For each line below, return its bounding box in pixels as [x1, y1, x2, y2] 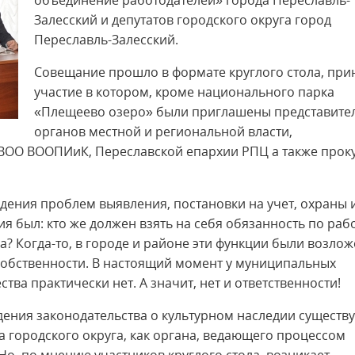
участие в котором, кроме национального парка [34, 83, 334, 101]
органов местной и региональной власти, [34, 123, 292, 140]
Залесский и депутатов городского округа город [34, 11, 331, 29]
